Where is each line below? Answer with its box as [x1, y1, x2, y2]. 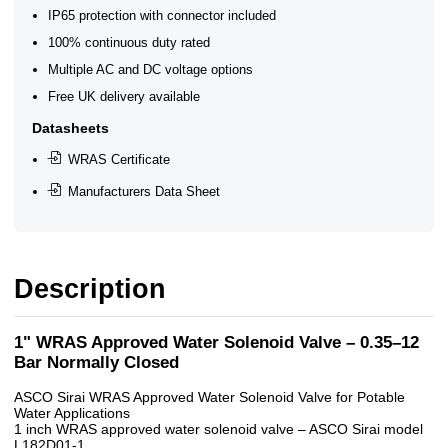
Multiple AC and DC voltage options [48, 62, 254, 78]
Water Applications [14, 404, 130, 421]
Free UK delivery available [48, 89, 201, 105]
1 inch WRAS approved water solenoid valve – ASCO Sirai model [14, 420, 423, 437]
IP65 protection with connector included [48, 8, 277, 24]
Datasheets [31, 120, 109, 137]
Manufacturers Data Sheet [67, 183, 220, 199]
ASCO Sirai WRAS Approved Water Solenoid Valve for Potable [14, 388, 405, 405]
